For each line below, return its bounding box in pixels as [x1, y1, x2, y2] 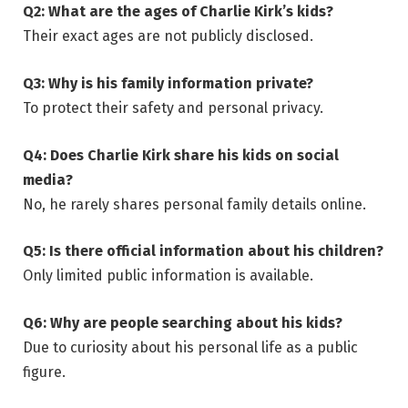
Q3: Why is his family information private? [23, 75, 313, 92]
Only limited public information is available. [23, 267, 313, 285]
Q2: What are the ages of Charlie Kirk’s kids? [23, 3, 333, 21]
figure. [23, 362, 66, 381]
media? [23, 170, 73, 189]
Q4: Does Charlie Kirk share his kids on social [23, 146, 339, 164]
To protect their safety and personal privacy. [23, 99, 323, 117]
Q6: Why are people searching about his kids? [23, 313, 342, 331]
